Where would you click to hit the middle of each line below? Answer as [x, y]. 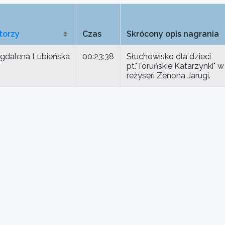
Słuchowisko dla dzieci [169, 57]
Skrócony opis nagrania [173, 34]
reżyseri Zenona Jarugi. [168, 76]
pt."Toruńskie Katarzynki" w [175, 66]
